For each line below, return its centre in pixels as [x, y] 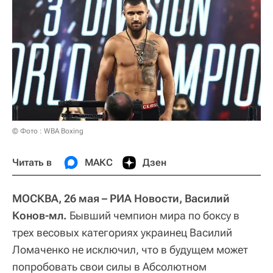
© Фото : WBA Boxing [48, 131]
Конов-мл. [40, 215]
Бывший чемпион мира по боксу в [153, 215]
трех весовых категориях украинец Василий [122, 232]
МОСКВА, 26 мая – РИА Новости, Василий [121, 198]
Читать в [32, 162]
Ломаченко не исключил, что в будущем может [130, 249]
